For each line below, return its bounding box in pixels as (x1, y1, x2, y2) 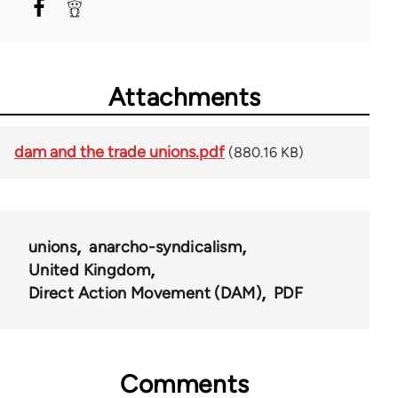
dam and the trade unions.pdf (14, 142, 225, 163)
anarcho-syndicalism (89, 237, 243, 258)
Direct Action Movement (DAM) (28, 283, 262, 304)
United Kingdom (28, 260, 151, 281)
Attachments (107, 82, 262, 113)
